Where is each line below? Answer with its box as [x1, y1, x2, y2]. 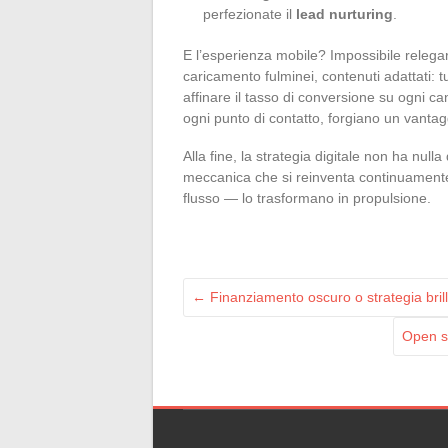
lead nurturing [296, 5, 393, 22]
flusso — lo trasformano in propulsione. [183, 189, 431, 206]
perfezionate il [203, 5, 296, 22]
